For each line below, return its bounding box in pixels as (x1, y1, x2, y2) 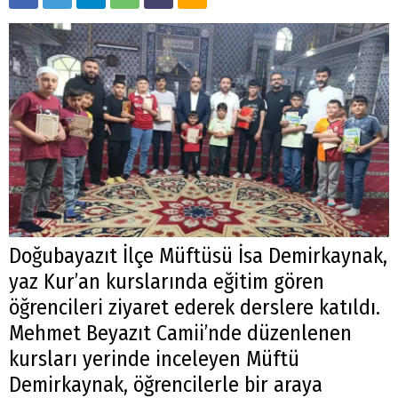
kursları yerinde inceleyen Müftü (9, 346, 299, 371)
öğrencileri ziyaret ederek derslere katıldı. (9, 294, 380, 320)
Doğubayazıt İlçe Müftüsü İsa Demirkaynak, (9, 243, 387, 268)
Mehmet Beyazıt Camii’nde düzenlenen (9, 320, 352, 346)
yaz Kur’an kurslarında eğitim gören (9, 268, 324, 294)
